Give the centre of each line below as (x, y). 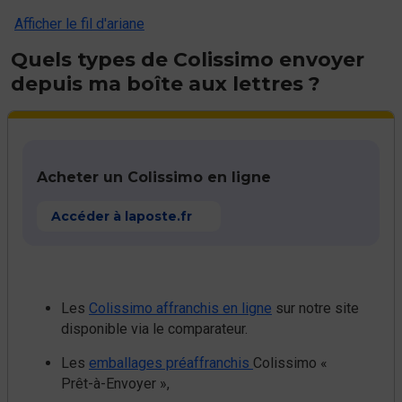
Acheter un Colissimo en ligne (154, 177)
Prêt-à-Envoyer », (115, 384)
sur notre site (315, 308)
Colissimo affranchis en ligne (180, 308)
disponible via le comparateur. (154, 329)
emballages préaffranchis (171, 363)
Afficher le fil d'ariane (79, 24)
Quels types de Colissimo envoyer (188, 60)
